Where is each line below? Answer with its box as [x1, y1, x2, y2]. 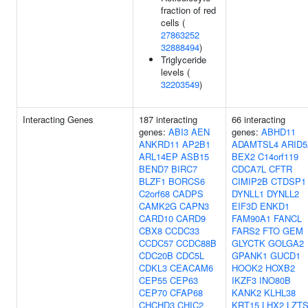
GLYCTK [232, 236, 265, 250]
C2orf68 [139, 187, 170, 200]
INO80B [259, 274, 291, 287]
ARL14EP [139, 150, 178, 163]
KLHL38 [264, 286, 296, 299]
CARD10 [139, 212, 173, 225]
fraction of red [161, 3, 216, 16]
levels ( [161, 65, 190, 78]
